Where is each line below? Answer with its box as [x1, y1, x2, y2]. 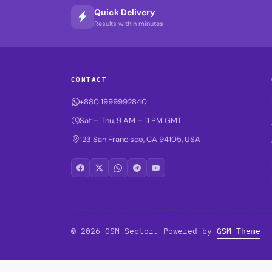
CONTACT [71, 73, 107, 85]
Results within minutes [94, 19, 163, 28]
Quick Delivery [94, 6, 155, 18]
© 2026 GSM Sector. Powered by [71, 226, 217, 237]
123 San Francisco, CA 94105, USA [80, 134, 200, 145]
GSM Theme [217, 226, 260, 237]
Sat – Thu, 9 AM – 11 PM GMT [80, 115, 182, 126]
